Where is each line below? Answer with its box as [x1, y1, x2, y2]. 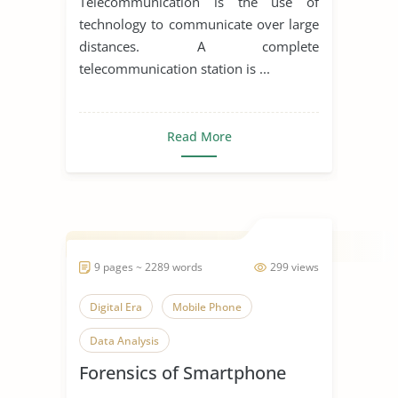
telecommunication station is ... [79, 59, 270, 77]
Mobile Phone [172, 298, 242, 314]
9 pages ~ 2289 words [94, 259, 203, 275]
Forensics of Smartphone [79, 360, 286, 385]
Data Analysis [90, 332, 159, 348]
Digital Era [90, 298, 142, 314]
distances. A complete [79, 36, 319, 55]
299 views [270, 259, 319, 275]
